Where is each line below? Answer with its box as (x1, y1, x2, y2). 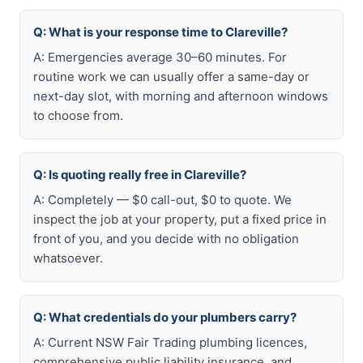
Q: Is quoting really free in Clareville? (33, 167, 246, 182)
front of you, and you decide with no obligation (33, 231, 299, 246)
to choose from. (33, 108, 123, 123)
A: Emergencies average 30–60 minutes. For (33, 49, 287, 65)
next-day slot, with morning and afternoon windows (33, 88, 328, 104)
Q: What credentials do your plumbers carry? (33, 310, 297, 325)
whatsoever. (33, 250, 103, 266)
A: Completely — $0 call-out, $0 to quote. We (33, 192, 292, 207)
